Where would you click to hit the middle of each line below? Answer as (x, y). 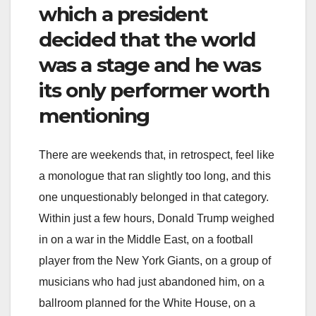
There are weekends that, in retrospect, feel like (157, 154)
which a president (123, 14)
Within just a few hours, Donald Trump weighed (157, 218)
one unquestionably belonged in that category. (154, 197)
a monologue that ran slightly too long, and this (155, 176)
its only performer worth (154, 91)
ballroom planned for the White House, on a (147, 303)
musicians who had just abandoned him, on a (152, 281)
